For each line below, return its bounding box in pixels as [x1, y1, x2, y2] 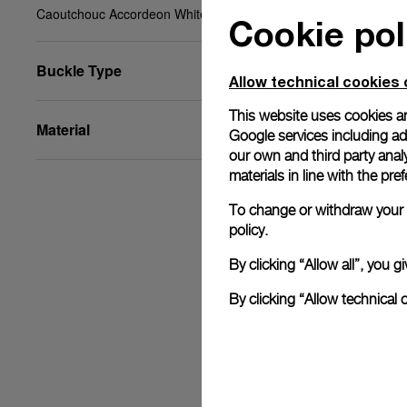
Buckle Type [36, 60, 122, 81]
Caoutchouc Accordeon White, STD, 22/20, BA [36, 5, 303, 23]
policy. [229, 221, 268, 239]
